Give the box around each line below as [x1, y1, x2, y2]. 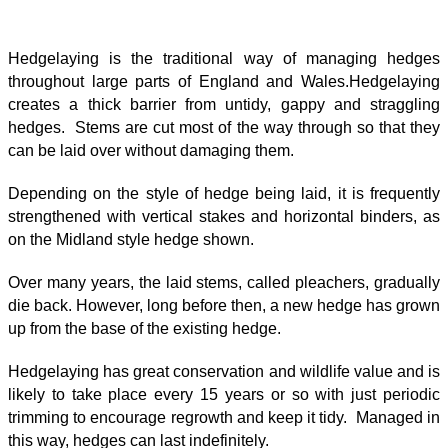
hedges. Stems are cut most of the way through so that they [8, 118, 440, 136]
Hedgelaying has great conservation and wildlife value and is [8, 362, 440, 380]
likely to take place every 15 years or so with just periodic [8, 385, 440, 403]
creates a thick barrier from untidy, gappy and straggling [8, 95, 440, 113]
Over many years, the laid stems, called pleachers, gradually [8, 273, 440, 291]
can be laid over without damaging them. [8, 141, 294, 159]
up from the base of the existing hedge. [8, 319, 281, 337]
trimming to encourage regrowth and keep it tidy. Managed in [8, 408, 440, 426]
